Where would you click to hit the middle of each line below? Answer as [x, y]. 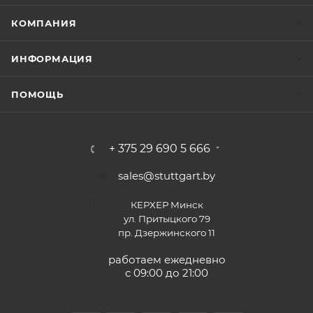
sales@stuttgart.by [167, 175]
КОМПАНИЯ [44, 23]
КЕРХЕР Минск [167, 204]
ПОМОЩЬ [37, 94]
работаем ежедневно [167, 259]
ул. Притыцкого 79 [167, 218]
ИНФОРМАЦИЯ [52, 58]
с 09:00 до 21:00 [167, 272]
